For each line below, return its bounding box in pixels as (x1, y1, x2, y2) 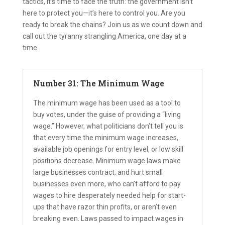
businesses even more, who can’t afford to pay (33, 179, 181, 188)
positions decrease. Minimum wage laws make (33, 156, 181, 165)
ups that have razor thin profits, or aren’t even (33, 202, 177, 211)
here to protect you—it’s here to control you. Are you (22, 9, 185, 17)
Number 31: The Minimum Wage (33, 77, 164, 88)
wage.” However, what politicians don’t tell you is (33, 122, 183, 130)
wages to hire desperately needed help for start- (33, 191, 186, 199)
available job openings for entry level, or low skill (33, 145, 183, 153)
